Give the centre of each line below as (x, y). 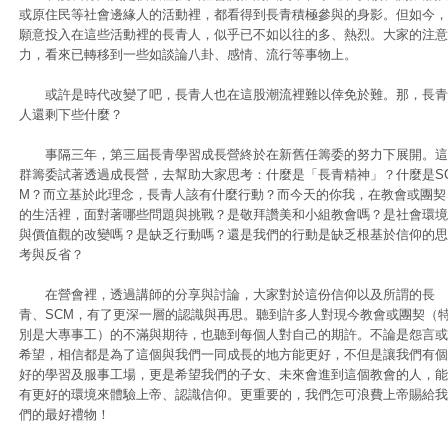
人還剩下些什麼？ (71, 114)
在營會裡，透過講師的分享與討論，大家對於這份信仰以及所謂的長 (227, 294)
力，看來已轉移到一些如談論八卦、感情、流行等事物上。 (188, 54)
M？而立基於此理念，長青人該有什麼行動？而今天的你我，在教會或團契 (232, 194)
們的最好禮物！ (64, 414)
